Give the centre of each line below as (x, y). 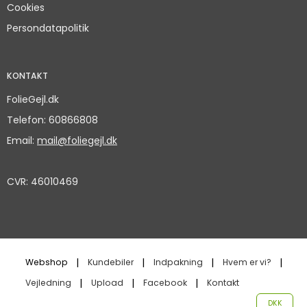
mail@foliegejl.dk (77, 140)
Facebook (165, 283)
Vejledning (48, 283)
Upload (107, 283)
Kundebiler (111, 262)
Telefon (25, 120)
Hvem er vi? (247, 262)
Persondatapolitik (48, 28)
